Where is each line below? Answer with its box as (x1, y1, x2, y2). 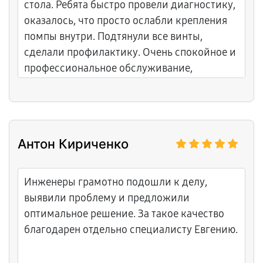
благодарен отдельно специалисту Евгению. (24, 223, 238, 236)
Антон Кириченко (18, 136, 129, 151)
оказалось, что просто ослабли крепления (24, 14, 227, 27)
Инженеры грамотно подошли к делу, (24, 176, 207, 188)
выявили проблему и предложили (24, 191, 190, 204)
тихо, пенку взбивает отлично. (24, 93, 169, 106)
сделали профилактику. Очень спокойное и (24, 46, 236, 59)
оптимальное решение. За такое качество (24, 207, 224, 220)
